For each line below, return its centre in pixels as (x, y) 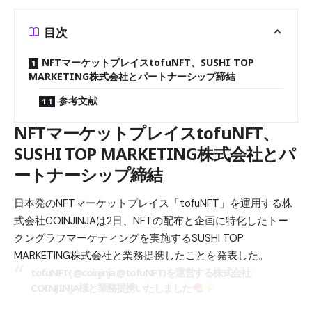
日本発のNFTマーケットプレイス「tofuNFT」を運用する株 (153, 204)
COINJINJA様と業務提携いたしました (111, 288)
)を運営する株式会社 (206, 273)
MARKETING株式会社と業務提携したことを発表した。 (141, 256)
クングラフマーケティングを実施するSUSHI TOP (129, 239)
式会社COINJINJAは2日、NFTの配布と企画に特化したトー (151, 221)
